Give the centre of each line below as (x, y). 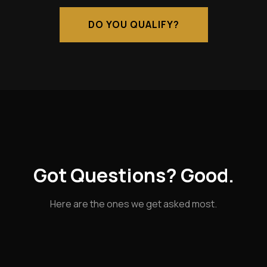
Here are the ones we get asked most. (133, 204)
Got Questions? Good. (133, 175)
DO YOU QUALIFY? (133, 24)
